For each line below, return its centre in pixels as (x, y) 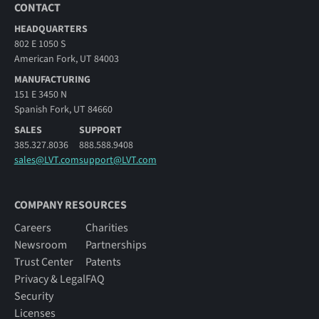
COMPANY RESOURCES (70, 205)
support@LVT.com (117, 160)
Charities (106, 228)
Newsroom (40, 245)
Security (33, 297)
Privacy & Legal (49, 279)
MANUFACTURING (52, 79)
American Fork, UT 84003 (66, 59)
